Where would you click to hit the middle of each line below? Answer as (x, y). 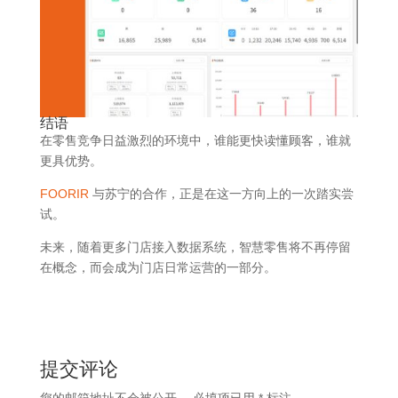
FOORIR (64, 194)
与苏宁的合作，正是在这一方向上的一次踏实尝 (221, 194)
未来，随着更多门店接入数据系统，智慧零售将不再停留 (195, 247)
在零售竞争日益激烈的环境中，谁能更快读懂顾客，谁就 (195, 141)
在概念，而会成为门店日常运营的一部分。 (158, 268)
